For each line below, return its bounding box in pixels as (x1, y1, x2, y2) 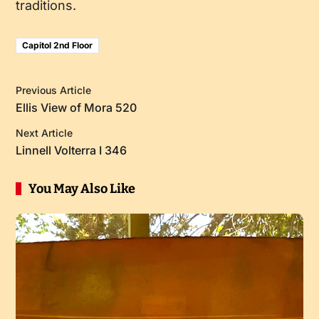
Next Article (15, 127, 73, 140)
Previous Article (15, 84, 91, 97)
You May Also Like (28, 181, 135, 197)
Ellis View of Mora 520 (15, 100, 137, 115)
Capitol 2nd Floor (21, 40, 93, 51)
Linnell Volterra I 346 (15, 143, 127, 158)
